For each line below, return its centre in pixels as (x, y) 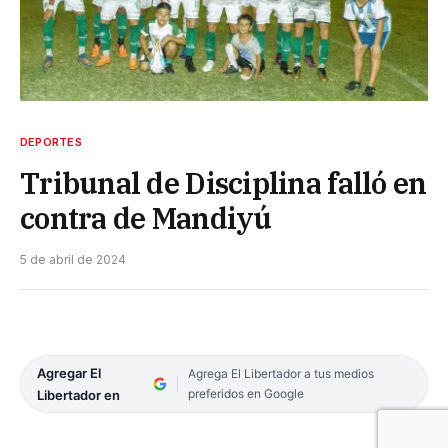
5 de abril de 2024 (73, 259)
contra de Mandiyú (146, 217)
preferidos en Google (245, 393)
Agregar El (69, 372)
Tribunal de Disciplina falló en (223, 182)
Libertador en (78, 394)
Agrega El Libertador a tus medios (280, 373)
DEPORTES (51, 141)
